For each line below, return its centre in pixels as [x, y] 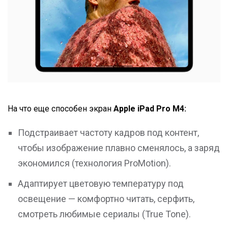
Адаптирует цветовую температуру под [101, 184]
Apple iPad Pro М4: [150, 109]
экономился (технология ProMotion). [95, 163]
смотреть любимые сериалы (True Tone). [105, 214]
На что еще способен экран [61, 109]
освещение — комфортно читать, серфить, [106, 199]
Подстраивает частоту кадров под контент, [108, 133]
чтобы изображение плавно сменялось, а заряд [119, 148]
